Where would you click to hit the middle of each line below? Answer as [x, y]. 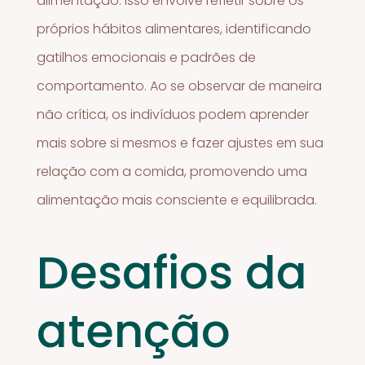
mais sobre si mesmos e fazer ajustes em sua [180, 143]
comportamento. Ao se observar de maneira [180, 86]
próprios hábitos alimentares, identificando [174, 29]
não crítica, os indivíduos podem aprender [173, 115]
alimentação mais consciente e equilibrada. [177, 200]
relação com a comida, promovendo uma [172, 172]
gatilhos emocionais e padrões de [147, 58]
